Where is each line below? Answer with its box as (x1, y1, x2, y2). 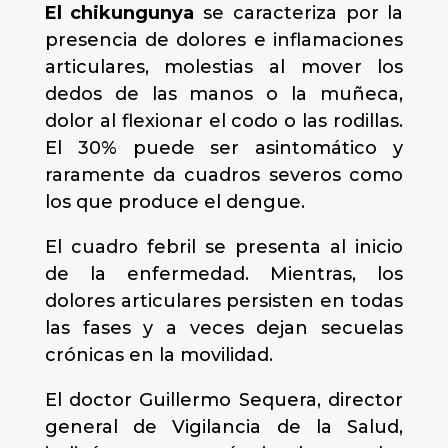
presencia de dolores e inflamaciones (44, 29, 404, 51)
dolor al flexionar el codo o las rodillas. (44, 110, 404, 132)
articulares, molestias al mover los (44, 56, 404, 78)
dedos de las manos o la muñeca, (44, 83, 404, 105)
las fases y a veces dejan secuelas (44, 317, 404, 339)
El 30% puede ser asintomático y (44, 137, 404, 159)
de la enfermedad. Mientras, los (44, 263, 404, 285)
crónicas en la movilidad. (44, 344, 273, 366)
